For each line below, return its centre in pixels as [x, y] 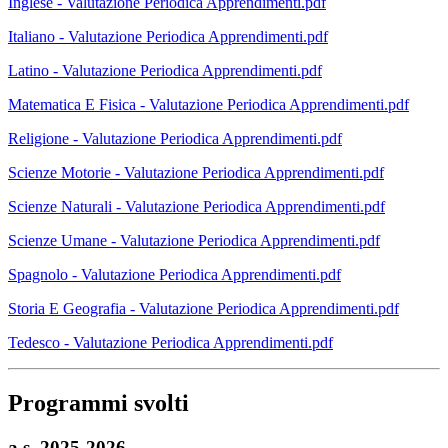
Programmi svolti [98, 402]
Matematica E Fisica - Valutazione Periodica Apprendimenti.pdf [208, 104]
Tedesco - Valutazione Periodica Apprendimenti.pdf [170, 342]
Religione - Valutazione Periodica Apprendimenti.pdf [175, 138]
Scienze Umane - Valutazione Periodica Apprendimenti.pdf [194, 240]
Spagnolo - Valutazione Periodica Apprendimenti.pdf [174, 274]
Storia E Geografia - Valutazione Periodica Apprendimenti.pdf [203, 308]
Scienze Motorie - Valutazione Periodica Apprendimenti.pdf [196, 172]
